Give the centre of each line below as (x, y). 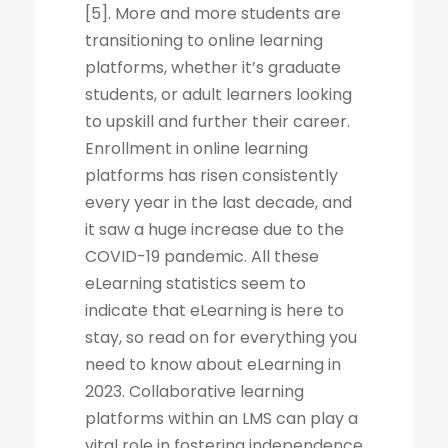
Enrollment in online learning (196, 148)
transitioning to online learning (204, 40)
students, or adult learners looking (218, 94)
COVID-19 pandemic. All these (202, 256)
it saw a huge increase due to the (214, 229)
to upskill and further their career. (217, 121)
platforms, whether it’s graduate (213, 67)
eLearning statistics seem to (195, 283)
